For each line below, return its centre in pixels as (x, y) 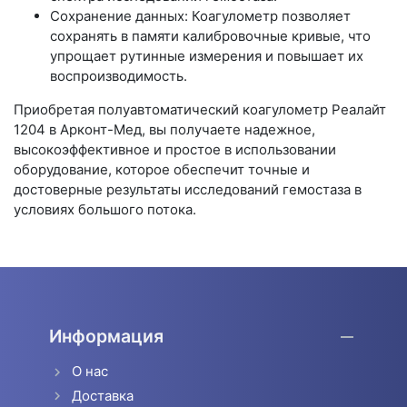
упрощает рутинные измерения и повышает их (207, 55)
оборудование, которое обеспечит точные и (162, 169)
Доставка (103, 395)
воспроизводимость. (119, 75)
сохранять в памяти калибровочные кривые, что (210, 35)
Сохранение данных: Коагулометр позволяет (200, 15)
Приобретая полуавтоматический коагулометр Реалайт (200, 109)
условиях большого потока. (105, 209)
